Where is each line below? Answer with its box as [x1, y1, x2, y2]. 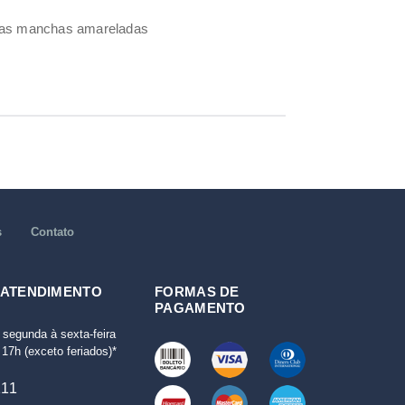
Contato [30, 225, 74, 240]
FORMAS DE [155, 284, 240, 300]
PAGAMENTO [155, 300, 246, 316]
